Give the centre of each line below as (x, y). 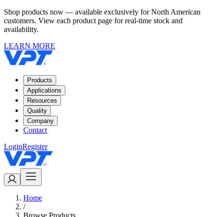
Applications (44, 90)
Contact (35, 130)
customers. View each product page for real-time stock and (93, 21)
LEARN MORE (30, 46)
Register (35, 147)
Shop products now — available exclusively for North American (102, 12)
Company (40, 121)
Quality (37, 111)
